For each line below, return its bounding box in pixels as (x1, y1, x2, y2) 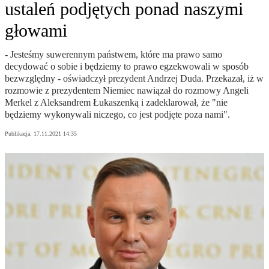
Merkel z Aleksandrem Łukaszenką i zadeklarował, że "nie (5, 97, 228, 108)
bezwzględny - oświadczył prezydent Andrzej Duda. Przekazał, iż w (5, 73, 264, 84)
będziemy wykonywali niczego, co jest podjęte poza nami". (5, 109, 230, 120)
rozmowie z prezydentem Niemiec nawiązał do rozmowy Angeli (5, 85, 249, 96)
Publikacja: (5, 130, 34, 138)
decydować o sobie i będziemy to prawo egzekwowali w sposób (5, 61, 249, 72)
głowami (5, 20, 67, 41)
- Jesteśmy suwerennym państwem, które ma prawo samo (5, 49, 222, 60)
